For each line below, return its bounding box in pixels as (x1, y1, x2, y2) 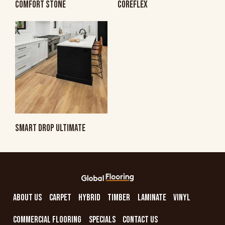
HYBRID (78, 192, 100, 203)
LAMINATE (137, 192, 166, 203)
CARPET (49, 192, 71, 203)
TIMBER (107, 192, 131, 203)
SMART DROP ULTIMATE (15, 122, 85, 134)
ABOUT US (13, 192, 42, 203)
